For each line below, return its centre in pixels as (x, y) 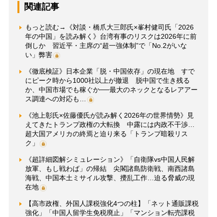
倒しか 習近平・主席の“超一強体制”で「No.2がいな (106, 45)
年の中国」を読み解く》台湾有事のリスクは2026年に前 (111, 36)
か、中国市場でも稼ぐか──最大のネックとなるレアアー (111, 89)
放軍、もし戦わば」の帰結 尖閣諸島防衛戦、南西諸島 (110, 168)
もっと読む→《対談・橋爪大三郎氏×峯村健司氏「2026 (109, 27)
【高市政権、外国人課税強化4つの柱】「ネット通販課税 (112, 203)
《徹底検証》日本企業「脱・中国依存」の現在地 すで (110, 71)
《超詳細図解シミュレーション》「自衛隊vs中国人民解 (110, 159)
